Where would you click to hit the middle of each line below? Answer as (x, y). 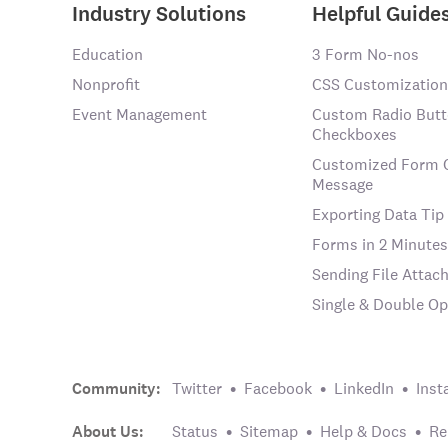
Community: (116, 388)
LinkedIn (364, 388)
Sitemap (269, 431)
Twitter (197, 388)
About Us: (108, 431)
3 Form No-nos (365, 54)
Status (195, 431)
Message (342, 184)
